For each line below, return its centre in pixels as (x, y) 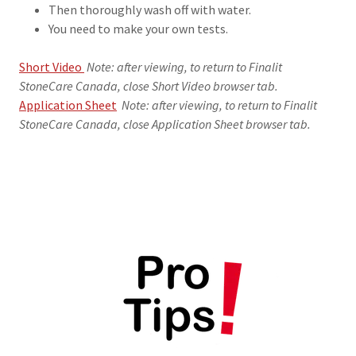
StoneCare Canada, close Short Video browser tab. (149, 85)
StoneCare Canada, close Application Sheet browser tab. (165, 124)
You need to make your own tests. (138, 28)
